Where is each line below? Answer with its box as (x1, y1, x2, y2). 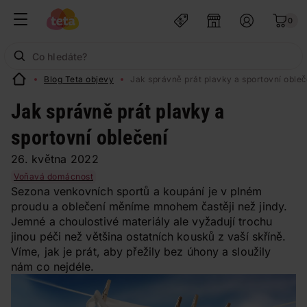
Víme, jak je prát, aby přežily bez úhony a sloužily (11, 245, 271, 258)
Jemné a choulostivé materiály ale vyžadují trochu (11, 214, 272, 228)
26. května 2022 (11, 152, 99, 166)
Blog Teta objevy (44, 74, 114, 84)
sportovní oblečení (11, 125, 169, 149)
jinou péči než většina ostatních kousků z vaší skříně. (11, 230, 286, 243)
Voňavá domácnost (14, 171, 93, 182)
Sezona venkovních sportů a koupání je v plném (11, 184, 262, 198)
